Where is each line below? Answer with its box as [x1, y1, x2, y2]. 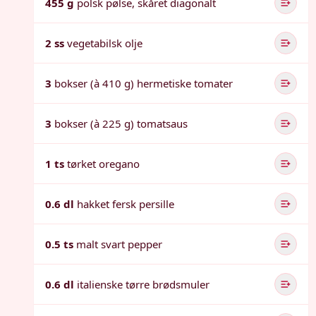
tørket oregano [67, 157, 140, 171]
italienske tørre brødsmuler [77, 277, 209, 291]
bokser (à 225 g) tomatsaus [54, 116, 188, 130]
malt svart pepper [76, 237, 162, 251]
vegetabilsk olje [67, 36, 142, 50]
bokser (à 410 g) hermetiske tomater [54, 76, 233, 90]
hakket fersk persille [77, 197, 174, 211]
